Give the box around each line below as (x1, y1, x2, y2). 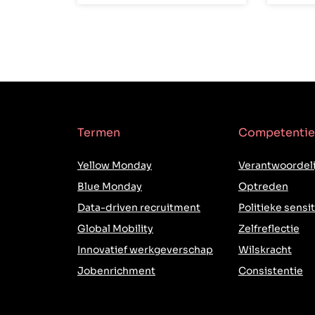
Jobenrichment (77, 264, 155, 278)
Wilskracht (238, 243, 292, 257)
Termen (77, 125, 120, 141)
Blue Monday (77, 180, 142, 193)
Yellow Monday (77, 159, 152, 172)
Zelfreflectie (238, 222, 300, 236)
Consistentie (238, 264, 303, 278)
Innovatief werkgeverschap (77, 243, 213, 257)
